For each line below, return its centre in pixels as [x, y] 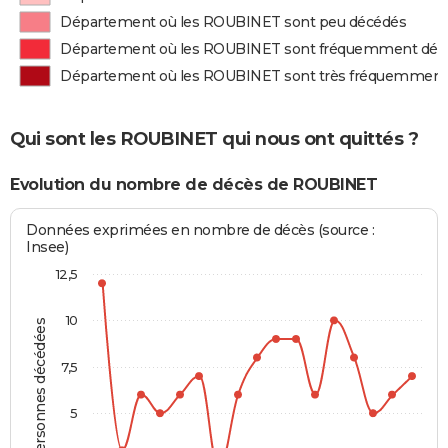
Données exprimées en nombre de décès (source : [200, 230]
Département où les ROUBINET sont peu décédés [233, 22]
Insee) [47, 247]
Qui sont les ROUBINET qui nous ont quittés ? [214, 138]
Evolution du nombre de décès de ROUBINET [193, 184]
